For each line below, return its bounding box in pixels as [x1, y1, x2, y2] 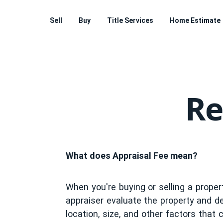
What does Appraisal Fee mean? [66, 150, 198, 161]
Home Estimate [170, 16, 221, 24]
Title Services [107, 16, 153, 24]
